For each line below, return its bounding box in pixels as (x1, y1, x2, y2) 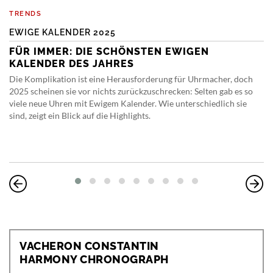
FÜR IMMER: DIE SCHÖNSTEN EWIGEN (9, 46, 209, 58)
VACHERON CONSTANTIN (19, 239, 159, 253)
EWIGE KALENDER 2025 (9, 27, 116, 38)
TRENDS (9, 10, 41, 18)
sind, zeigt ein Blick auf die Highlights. (9, 110, 151, 121)
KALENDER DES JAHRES (9, 58, 134, 70)
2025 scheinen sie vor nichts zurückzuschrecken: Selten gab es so (9, 86, 253, 97)
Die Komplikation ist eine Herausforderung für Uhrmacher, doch (9, 74, 253, 85)
